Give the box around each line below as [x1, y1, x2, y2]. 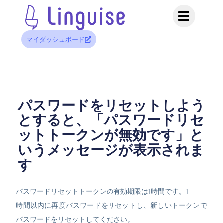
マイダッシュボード [26, 35, 85, 43]
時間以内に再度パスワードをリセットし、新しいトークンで [16, 201, 207, 210]
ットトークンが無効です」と [17, 125, 204, 145]
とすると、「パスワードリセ [17, 111, 204, 130]
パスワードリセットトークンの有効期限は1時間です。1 [16, 187, 189, 196]
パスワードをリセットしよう [17, 96, 205, 115]
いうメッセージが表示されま [17, 140, 204, 160]
